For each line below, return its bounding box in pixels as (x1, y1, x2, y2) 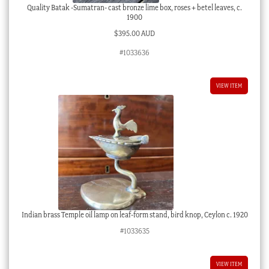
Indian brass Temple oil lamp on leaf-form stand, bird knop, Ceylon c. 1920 (21, 210, 248, 220)
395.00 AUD (118, 28, 155, 38)
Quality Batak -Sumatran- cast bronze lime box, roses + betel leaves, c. (27, 3, 242, 13)
